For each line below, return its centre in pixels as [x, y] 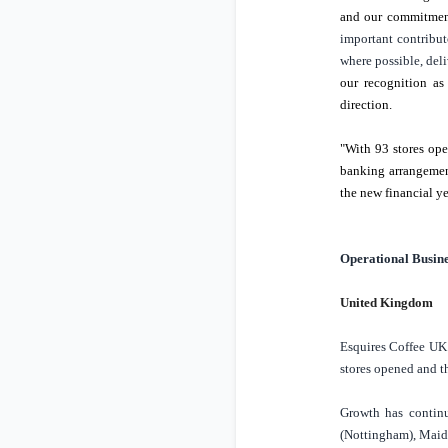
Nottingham [376, 435]
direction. [365, 105]
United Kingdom [386, 303]
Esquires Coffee [384, 347]
